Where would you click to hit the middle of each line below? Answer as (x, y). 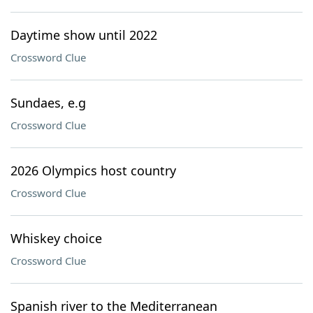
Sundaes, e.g (48, 103)
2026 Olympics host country (93, 170)
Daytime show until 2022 (84, 35)
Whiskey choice (56, 238)
